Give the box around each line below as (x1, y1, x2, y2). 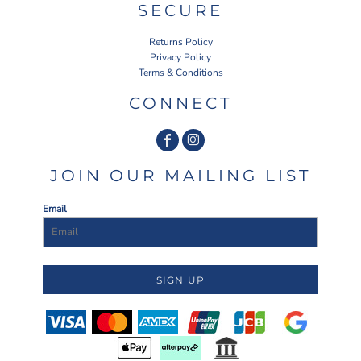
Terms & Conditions (138, 65, 223, 79)
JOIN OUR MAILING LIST (50, 165, 311, 185)
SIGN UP (156, 274, 205, 287)
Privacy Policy (150, 50, 211, 64)
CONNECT (129, 93, 232, 113)
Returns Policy (148, 35, 213, 48)
